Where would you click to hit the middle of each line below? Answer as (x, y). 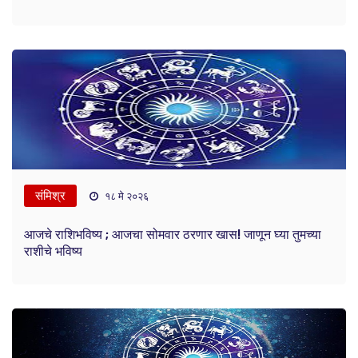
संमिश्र (50, 196)
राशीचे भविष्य (53, 252)
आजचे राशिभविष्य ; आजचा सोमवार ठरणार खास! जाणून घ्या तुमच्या (173, 235)
